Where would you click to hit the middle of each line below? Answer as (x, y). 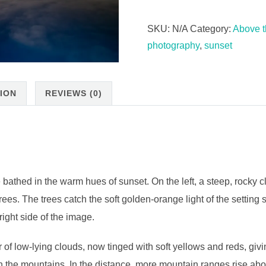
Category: (211, 29)
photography (173, 46)
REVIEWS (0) (74, 93)
